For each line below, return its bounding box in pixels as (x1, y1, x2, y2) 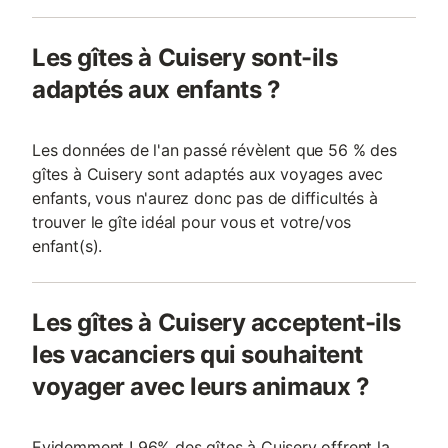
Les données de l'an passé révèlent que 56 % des (32, 140, 397, 160)
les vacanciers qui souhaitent (32, 340, 363, 369)
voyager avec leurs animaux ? (32, 372, 370, 401)
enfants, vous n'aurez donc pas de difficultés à (32, 188, 378, 208)
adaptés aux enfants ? (32, 75, 281, 104)
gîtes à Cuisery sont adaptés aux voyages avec (32, 164, 384, 184)
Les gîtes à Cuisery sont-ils (32, 43, 338, 72)
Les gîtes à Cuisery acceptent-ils (32, 308, 401, 337)
